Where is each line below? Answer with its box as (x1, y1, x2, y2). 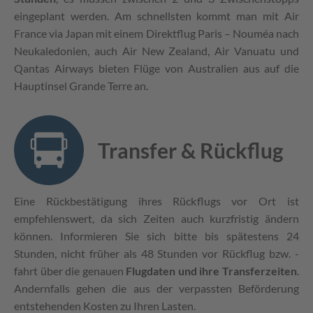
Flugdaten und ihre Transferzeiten (126, 264, 298, 278)
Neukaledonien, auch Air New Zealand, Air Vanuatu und (14, 44, 299, 58)
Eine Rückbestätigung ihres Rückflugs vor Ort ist (14, 194, 299, 208)
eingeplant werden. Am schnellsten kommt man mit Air (14, 9, 299, 23)
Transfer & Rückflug (98, 138, 284, 163)
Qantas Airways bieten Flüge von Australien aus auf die (14, 61, 299, 75)
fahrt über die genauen (14, 264, 126, 278)
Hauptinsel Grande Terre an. (14, 79, 148, 93)
